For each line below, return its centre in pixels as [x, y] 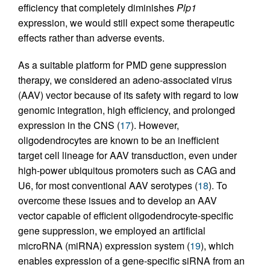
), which [217, 246]
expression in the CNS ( [69, 125]
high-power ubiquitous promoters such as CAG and [127, 171]
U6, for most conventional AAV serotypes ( [108, 186]
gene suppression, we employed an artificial [112, 231]
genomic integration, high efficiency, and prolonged [127, 110]
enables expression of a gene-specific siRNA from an [131, 261]
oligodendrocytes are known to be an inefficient [118, 140]
